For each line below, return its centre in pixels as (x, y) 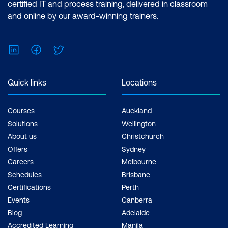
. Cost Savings (83, 11)
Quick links (27, 83)
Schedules (25, 175)
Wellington (139, 124)
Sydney (134, 149)
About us (22, 137)
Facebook (60, 49)
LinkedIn (35, 49)
